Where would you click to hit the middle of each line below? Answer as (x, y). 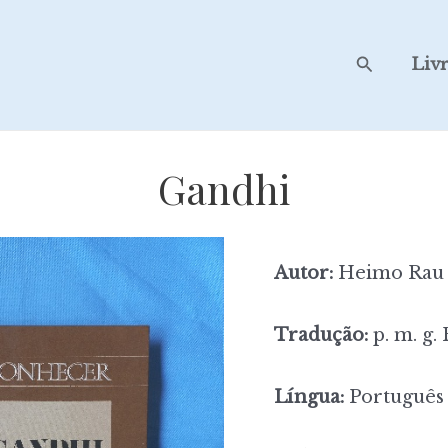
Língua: (309, 396)
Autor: (303, 273)
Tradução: (321, 334)
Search (387, 62)
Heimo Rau (388, 273)
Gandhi (224, 188)
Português (394, 396)
